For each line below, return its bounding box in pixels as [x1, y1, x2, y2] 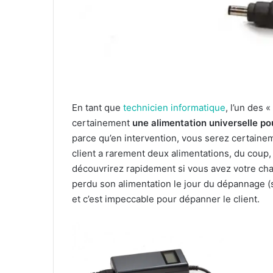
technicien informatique [123, 102, 225, 114]
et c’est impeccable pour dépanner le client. [72, 193, 260, 205]
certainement [72, 117, 132, 129]
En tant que [72, 102, 123, 114]
